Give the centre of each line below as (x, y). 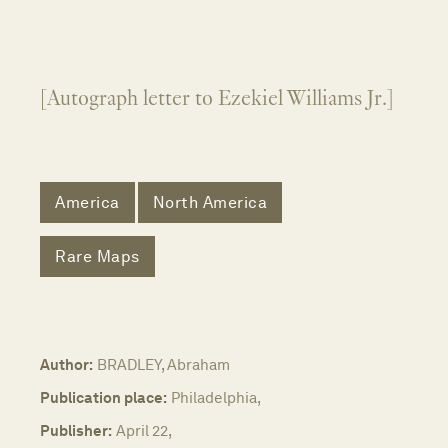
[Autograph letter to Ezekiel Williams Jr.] (217, 99)
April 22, (144, 431)
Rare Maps (97, 256)
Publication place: (103, 398)
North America (209, 202)
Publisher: (76, 431)
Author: (66, 365)
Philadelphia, (216, 398)
